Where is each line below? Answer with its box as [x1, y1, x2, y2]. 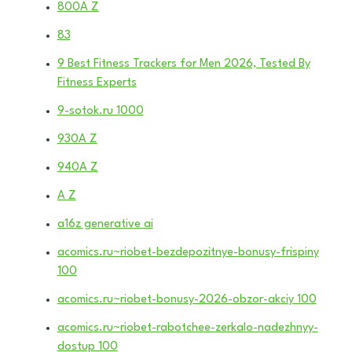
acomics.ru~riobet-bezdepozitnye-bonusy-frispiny [57, 246, 319, 258]
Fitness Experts [57, 76, 137, 89]
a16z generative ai [57, 218, 153, 230]
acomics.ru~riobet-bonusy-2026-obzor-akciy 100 [57, 293, 317, 306]
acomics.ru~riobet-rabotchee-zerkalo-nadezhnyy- [57, 321, 318, 334]
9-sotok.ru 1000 [57, 104, 144, 117]
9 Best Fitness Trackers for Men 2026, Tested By [57, 57, 310, 70]
